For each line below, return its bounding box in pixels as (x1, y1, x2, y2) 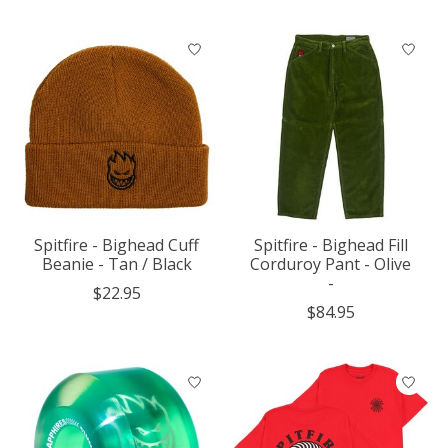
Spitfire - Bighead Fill (253, 233, 408, 256)
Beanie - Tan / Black (41, 252, 192, 275)
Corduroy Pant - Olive (250, 252, 412, 275)
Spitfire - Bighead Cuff (34, 233, 200, 256)
